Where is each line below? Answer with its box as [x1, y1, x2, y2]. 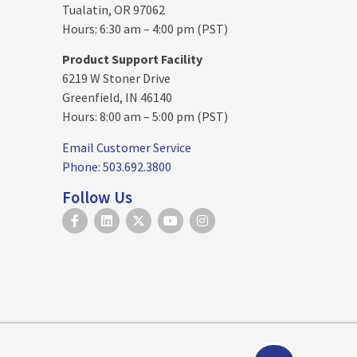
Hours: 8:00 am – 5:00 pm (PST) [62, 108, 229, 125]
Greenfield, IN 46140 [62, 89, 173, 106]
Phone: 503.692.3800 [62, 158, 172, 175]
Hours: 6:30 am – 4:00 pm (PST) [62, 20, 229, 37]
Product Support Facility [62, 51, 203, 68]
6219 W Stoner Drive [62, 70, 171, 87]
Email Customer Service [62, 139, 192, 155]
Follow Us [62, 186, 133, 208]
